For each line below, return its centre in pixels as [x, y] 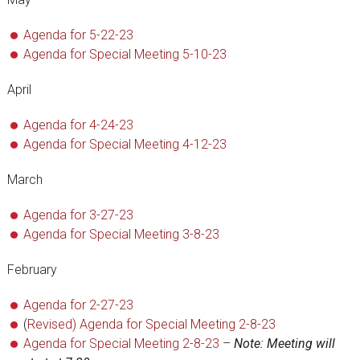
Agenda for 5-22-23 [78, 35]
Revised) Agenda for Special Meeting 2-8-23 [151, 324]
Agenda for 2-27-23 [78, 305]
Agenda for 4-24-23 [78, 125]
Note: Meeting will [284, 344]
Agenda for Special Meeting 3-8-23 [121, 234]
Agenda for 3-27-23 [78, 215]
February [32, 270]
